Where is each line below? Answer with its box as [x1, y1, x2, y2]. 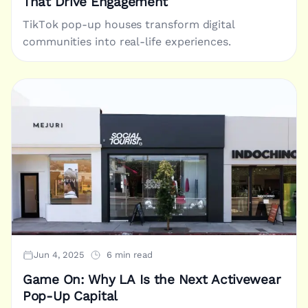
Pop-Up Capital [23, 289, 118, 305]
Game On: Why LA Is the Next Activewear [23, 272, 281, 288]
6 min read [107, 250, 153, 261]
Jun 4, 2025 [34, 250, 85, 261]
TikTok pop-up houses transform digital [23, 17, 235, 31]
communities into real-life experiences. [23, 34, 231, 48]
